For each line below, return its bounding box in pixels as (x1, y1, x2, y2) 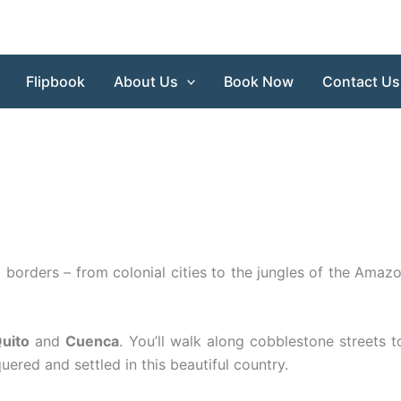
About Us (113, 73, 178, 90)
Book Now (224, 73, 294, 90)
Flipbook (25, 73, 85, 90)
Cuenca (65, 332, 120, 351)
